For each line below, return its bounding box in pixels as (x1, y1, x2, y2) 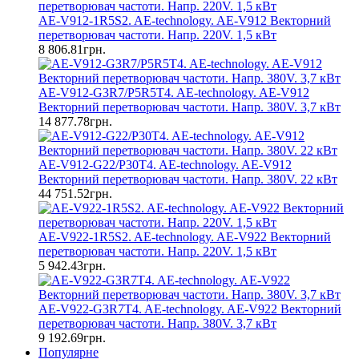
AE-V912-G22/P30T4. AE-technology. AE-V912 (38, 158, 292, 171)
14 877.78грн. (38, 115, 112, 128)
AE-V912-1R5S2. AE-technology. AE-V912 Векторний (38, 14, 331, 27)
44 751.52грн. (38, 187, 112, 200)
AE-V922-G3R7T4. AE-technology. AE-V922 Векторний (38, 302, 341, 316)
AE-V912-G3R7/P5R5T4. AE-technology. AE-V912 (38, 86, 309, 99)
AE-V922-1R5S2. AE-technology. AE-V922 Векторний (38, 230, 331, 244)
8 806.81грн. (38, 42, 106, 56)
